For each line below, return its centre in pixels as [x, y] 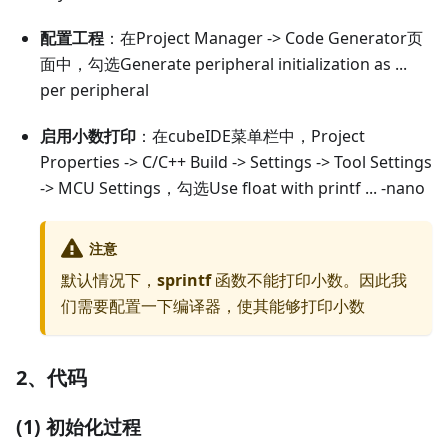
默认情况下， [109, 280]
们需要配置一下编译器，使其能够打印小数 [213, 306]
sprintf [184, 280]
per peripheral [94, 90]
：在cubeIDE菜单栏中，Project [250, 136]
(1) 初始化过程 [78, 427]
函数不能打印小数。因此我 [309, 280]
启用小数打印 [88, 136]
